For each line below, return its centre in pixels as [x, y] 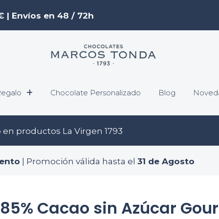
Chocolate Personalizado [96, 93]
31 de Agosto [166, 161]
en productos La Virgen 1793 [62, 131]
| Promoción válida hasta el [79, 161]
